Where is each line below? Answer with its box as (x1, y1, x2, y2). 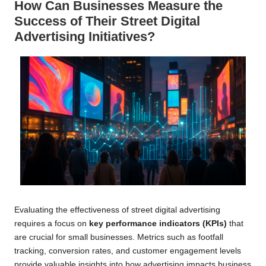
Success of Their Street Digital (14, 14, 200, 29)
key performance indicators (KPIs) (89, 219, 227, 229)
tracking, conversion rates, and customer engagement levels (14, 246, 241, 256)
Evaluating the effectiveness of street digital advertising (14, 205, 220, 215)
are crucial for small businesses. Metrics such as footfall (14, 233, 223, 242)
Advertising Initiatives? (14, 29, 155, 45)
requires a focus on (14, 219, 89, 229)
